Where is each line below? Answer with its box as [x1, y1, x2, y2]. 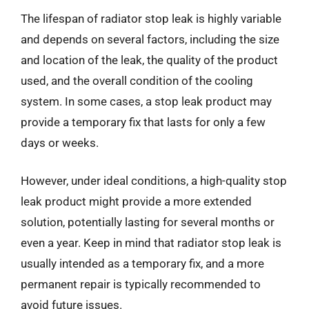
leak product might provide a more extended [21, 195, 252, 208]
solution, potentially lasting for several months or [21, 215, 275, 229]
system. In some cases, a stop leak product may [21, 94, 272, 108]
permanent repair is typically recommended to [21, 277, 261, 291]
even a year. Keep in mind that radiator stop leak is [21, 236, 281, 250]
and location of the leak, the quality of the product [21, 52, 278, 67]
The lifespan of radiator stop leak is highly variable [21, 11, 281, 26]
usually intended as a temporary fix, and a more [21, 257, 264, 270]
